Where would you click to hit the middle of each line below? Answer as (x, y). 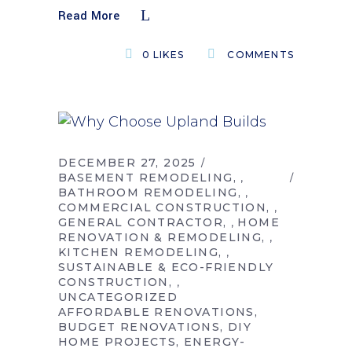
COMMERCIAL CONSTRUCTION (163, 208)
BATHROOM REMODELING (148, 193)
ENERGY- (215, 342)
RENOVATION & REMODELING (160, 238)
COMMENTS (259, 55)
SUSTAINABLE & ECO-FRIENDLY (166, 268)
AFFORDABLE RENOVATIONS (156, 312)
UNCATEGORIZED (118, 297)
